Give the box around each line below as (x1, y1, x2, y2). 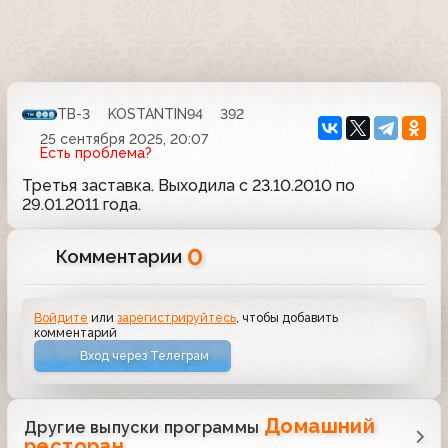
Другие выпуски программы (24, 418, 264, 438)
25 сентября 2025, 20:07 (39, 130, 208, 147)
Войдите (34, 309, 89, 325)
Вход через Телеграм (80, 348, 210, 364)
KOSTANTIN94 (107, 106, 203, 123)
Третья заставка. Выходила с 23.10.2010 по (22, 175, 355, 195)
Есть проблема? (39, 144, 152, 161)
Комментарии (56, 245, 188, 267)
